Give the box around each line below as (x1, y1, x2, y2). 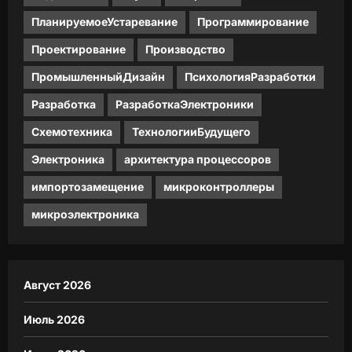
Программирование (197, 15, 309, 29)
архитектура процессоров (124, 152, 271, 167)
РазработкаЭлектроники (115, 97, 254, 112)
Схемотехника (31, 125, 112, 139)
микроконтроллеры (163, 180, 274, 194)
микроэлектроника (31, 207, 139, 222)
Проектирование (31, 42, 126, 57)
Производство (145, 42, 225, 57)
